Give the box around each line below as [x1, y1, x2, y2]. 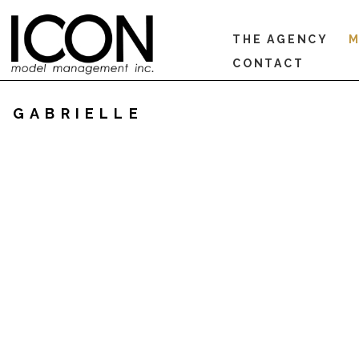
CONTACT [232, 57, 305, 70]
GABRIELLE [13, 104, 143, 122]
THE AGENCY [232, 33, 329, 46]
